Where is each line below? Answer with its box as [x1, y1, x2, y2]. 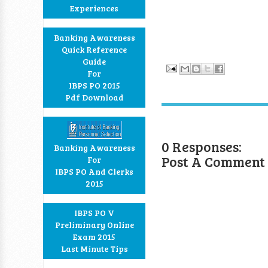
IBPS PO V [74, 207, 114, 218]
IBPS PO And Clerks [55, 166, 133, 177]
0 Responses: [162, 136, 242, 156]
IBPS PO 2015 [68, 80, 120, 91]
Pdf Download [65, 92, 124, 103]
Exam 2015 [73, 231, 115, 242]
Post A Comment [162, 151, 265, 170]
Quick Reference [62, 44, 127, 55]
